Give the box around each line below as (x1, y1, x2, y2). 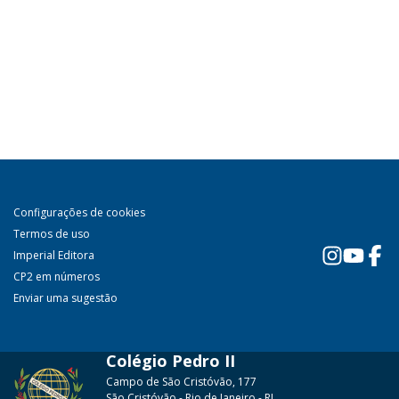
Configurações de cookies (13, 205, 145, 220)
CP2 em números (13, 269, 100, 284)
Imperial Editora (13, 248, 94, 263)
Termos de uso (13, 226, 90, 241)
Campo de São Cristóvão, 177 (106, 374, 256, 389)
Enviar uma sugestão (13, 290, 118, 305)
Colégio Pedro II (106, 350, 235, 371)
